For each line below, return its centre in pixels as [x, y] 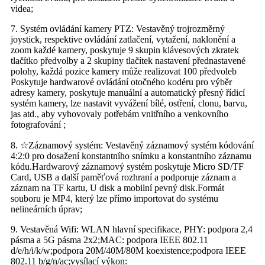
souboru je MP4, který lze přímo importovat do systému [114, 199]
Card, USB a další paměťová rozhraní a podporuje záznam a [123, 177]
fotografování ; [38, 125]
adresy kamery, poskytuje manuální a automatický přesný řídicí [128, 93]
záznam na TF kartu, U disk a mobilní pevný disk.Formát [117, 188]
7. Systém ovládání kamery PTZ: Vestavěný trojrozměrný [118, 29]
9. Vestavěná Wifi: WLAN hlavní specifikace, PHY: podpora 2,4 [132, 230]
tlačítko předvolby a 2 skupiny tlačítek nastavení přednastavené [128, 61]
